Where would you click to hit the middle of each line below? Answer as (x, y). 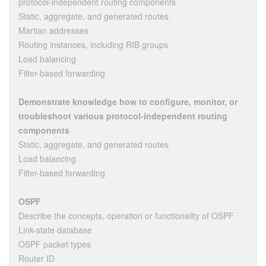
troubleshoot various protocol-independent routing (123, 115)
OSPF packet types (55, 244)
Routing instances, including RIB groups (93, 44)
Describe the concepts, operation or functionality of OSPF (126, 215)
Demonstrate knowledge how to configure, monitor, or (128, 101)
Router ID (37, 258)
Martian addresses (53, 30)
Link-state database (55, 229)
